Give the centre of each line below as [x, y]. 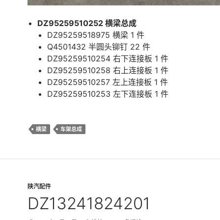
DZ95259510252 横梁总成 [87, 23]
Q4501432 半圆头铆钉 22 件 [99, 47]
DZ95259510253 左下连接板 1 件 [108, 94]
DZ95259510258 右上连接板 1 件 [108, 70]
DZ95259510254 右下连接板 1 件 [108, 59]
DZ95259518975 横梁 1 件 [96, 35]
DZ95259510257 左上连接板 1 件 [108, 82]
